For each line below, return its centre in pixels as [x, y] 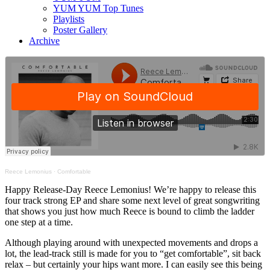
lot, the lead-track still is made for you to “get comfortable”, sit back [133, 253]
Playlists [69, 19]
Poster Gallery [80, 30]
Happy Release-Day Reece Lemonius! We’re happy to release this [130, 189]
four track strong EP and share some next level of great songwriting [132, 200]
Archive [44, 40]
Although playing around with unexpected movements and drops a [131, 242]
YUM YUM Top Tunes [98, 8]
